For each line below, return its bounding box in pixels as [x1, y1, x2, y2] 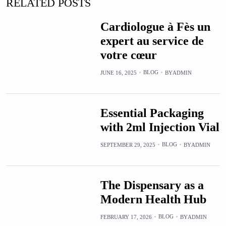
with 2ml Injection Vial [100, 120, 219, 134]
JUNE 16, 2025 [100, 69, 137, 76]
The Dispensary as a [100, 178, 204, 192]
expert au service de [100, 34, 204, 47]
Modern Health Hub [100, 192, 206, 206]
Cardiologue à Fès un [100, 20, 210, 33]
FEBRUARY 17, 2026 [100, 213, 152, 220]
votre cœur [100, 48, 157, 62]
